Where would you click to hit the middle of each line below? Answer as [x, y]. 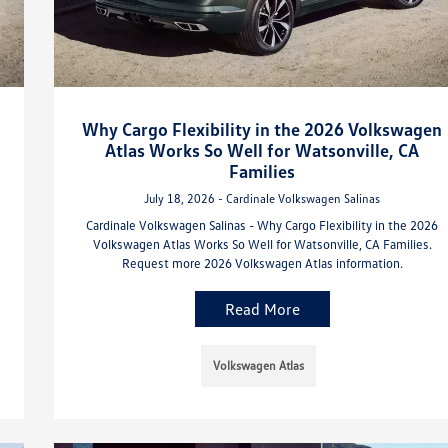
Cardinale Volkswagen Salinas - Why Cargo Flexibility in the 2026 [262, 224]
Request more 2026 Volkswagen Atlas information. [262, 262]
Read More [262, 308]
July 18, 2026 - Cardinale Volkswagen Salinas [262, 198]
